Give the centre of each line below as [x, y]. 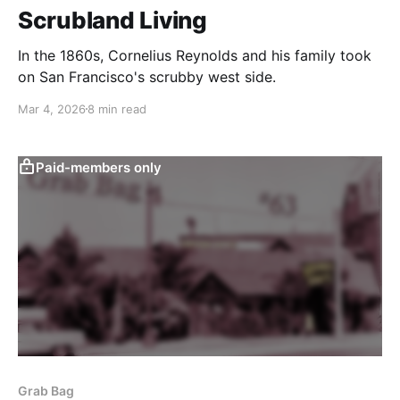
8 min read [117, 108]
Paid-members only [99, 167]
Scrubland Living [112, 20]
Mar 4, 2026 [52, 108]
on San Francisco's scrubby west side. [147, 76]
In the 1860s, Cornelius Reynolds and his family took [195, 55]
